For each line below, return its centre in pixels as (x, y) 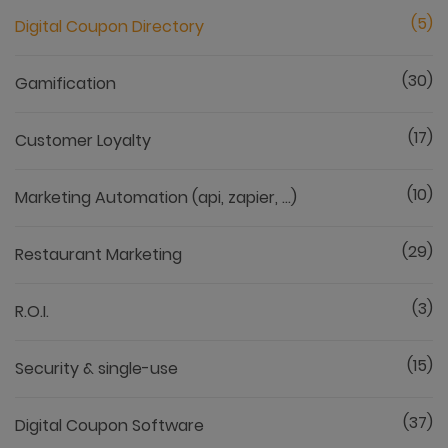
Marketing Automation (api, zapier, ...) (156, 197)
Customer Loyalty (83, 140)
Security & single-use (96, 368)
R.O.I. (32, 311)
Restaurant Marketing (98, 254)
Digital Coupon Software (109, 425)
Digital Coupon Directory (109, 26)
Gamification (65, 83)
